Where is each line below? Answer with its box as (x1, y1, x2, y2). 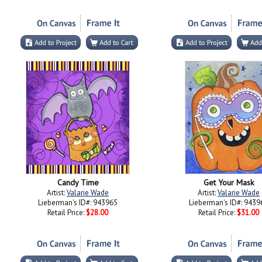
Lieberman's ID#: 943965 (38, 198, 118, 208)
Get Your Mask (204, 177, 254, 188)
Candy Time (57, 177, 99, 188)
